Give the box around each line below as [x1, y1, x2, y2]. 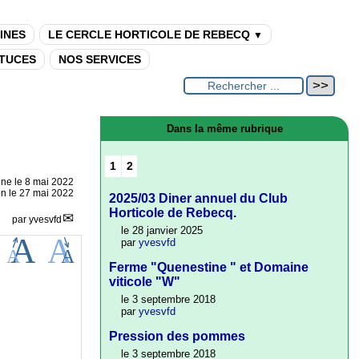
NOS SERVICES [58, 53, 141, 66]
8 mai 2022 [25, 176, 74, 188]
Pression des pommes [109, 329, 246, 344]
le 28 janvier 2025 [121, 224, 204, 237]
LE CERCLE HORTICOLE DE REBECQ [47, 28, 253, 41]
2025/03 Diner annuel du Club [109, 192, 288, 206]
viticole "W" [109, 275, 181, 289]
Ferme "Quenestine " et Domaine [109, 260, 309, 275]
